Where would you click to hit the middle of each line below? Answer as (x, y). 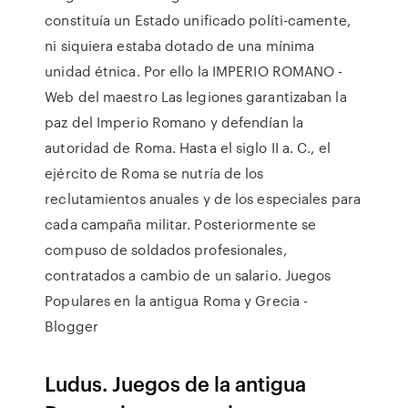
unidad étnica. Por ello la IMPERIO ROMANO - (194, 71)
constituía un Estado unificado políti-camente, (198, 20)
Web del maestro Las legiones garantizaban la (196, 97)
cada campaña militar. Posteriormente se (181, 224)
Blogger (71, 326)
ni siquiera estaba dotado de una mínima (180, 46)
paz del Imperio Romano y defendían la (174, 122)
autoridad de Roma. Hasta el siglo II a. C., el (188, 148)
